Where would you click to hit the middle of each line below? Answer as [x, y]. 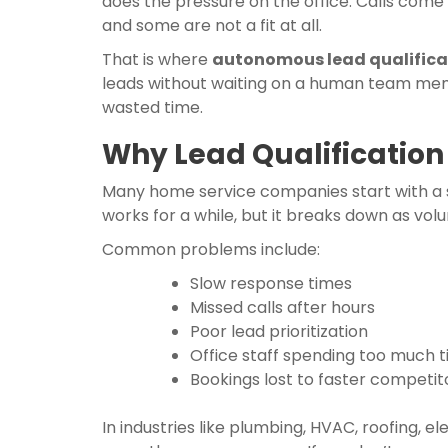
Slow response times [271, 283]
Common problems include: [211, 249]
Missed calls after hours [282, 307]
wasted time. [152, 107]
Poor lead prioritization [279, 331]
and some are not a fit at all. [212, 25]
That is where [157, 59]
